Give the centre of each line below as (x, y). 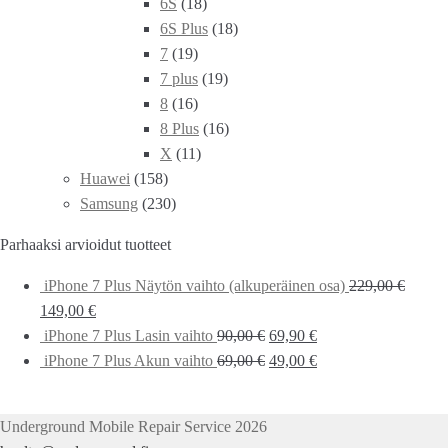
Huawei (105, 178)
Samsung (109, 203)
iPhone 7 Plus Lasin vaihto (128, 335)
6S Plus (184, 28)
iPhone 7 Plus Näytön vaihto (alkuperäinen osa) (194, 285)
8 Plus (179, 128)
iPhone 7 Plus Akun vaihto (128, 360)
